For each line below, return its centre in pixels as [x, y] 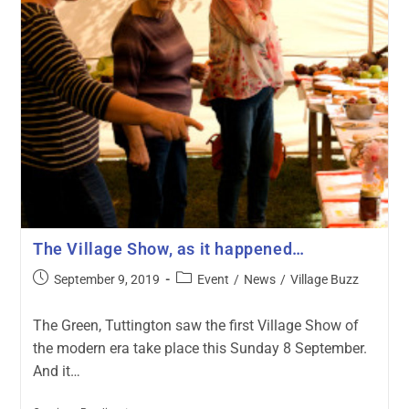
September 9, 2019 [106, 279]
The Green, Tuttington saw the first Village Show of [195, 325]
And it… [56, 371]
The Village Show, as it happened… [168, 248]
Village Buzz [324, 279]
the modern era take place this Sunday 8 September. [199, 348]
